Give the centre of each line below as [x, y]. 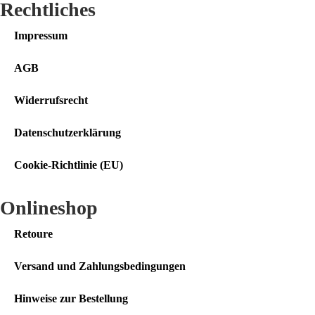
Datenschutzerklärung [67, 133]
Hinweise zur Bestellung [71, 299]
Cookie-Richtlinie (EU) [69, 165]
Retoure [33, 234]
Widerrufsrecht [51, 101]
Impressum [41, 36]
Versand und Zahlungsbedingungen [100, 266]
